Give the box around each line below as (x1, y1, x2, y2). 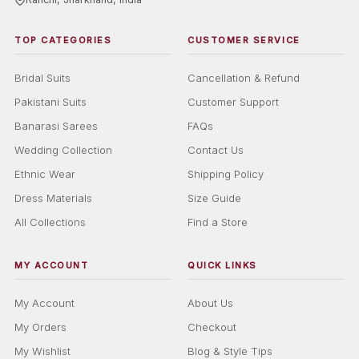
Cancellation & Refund (188, 71, 300, 85)
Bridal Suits (14, 71, 71, 85)
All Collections (14, 216, 86, 229)
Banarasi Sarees (14, 119, 98, 133)
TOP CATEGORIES (14, 34, 112, 46)
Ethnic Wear (14, 167, 75, 181)
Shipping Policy (188, 167, 264, 181)
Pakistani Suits (14, 95, 87, 109)
